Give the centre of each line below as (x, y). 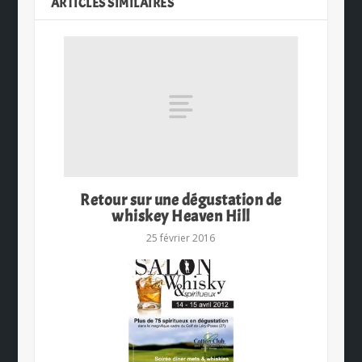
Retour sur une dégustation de (181, 200)
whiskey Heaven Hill (181, 217)
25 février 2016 (181, 238)
